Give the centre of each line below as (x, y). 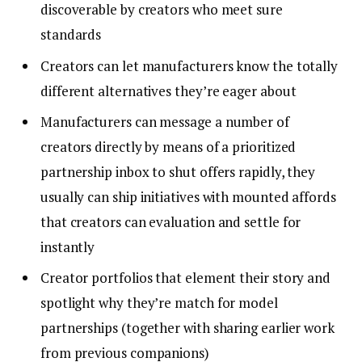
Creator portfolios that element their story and (186, 278)
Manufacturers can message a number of (165, 122)
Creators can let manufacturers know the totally (189, 65)
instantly (68, 247)
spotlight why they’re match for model (159, 303)
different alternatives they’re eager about (168, 90)
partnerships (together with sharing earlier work (187, 328)
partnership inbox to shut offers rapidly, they (178, 172)
